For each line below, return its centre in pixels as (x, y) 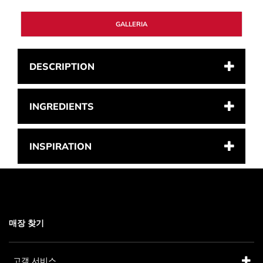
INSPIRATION (60, 146)
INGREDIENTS (62, 106)
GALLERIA (131, 24)
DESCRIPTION (62, 66)
